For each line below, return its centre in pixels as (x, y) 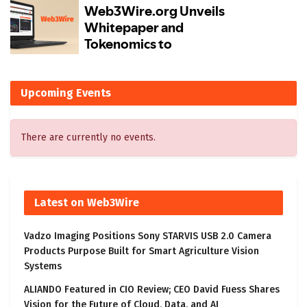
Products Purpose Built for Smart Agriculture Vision (142, 251)
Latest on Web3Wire (87, 203)
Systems (43, 267)
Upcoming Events (66, 93)
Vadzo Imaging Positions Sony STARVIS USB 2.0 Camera (148, 236)
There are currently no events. (88, 138)
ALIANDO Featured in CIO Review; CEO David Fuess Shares (152, 290)
